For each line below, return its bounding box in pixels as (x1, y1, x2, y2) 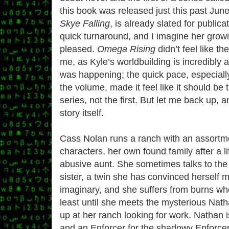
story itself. (60, 107, 104, 118)
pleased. (60, 43, 97, 54)
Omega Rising (97, 43, 155, 54)
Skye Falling (60, 18, 110, 29)
